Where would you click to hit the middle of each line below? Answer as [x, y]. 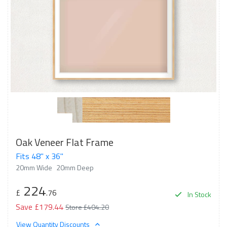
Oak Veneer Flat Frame [65, 142]
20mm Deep [75, 167]
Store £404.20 [87, 207]
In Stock [199, 194]
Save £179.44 [40, 207]
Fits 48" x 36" [40, 156]
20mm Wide [34, 167]
